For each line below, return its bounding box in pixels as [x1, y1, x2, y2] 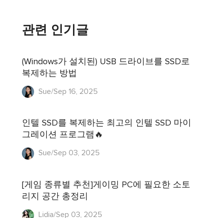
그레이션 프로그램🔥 [22, 130, 104, 140]
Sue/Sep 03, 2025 [36, 149, 100, 157]
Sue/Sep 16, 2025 [36, 87, 98, 95]
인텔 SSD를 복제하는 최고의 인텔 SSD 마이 [22, 119, 192, 128]
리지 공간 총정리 [22, 192, 89, 201]
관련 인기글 [22, 24, 89, 36]
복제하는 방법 [22, 69, 77, 78]
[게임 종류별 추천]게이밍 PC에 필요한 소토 [22, 180, 191, 189]
